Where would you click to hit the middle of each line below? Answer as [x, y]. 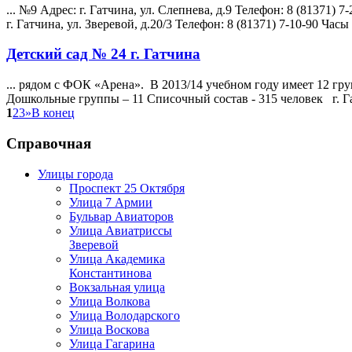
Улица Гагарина [112, 343]
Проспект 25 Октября [127, 188]
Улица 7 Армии [111, 202]
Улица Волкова [110, 301]
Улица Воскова [109, 329]
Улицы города [75, 174]
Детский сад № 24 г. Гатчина [103, 54]
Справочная [49, 143]
